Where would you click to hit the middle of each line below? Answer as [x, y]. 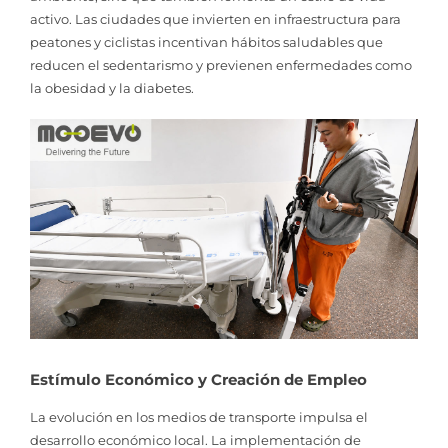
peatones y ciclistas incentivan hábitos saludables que [206, 41]
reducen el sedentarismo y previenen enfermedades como [221, 64]
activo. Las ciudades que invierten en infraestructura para [215, 18]
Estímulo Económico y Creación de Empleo [198, 380]
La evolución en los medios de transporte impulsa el [199, 417]
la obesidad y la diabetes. [112, 87]
